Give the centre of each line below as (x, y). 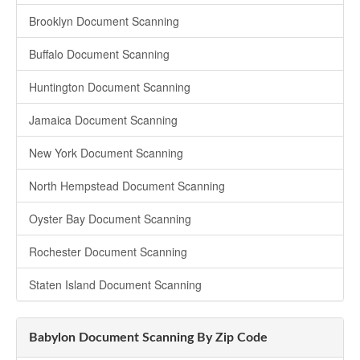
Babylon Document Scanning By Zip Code (148, 338)
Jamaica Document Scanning (103, 120)
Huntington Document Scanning (110, 87)
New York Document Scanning (106, 153)
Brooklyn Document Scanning (104, 21)
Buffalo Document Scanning (99, 54)
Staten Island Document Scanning (115, 285)
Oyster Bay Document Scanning (110, 219)
